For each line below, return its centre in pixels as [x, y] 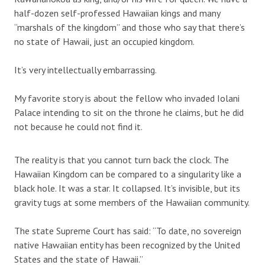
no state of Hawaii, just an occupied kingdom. [104, 41]
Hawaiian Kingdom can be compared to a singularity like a [128, 174]
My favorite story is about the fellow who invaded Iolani [127, 98]
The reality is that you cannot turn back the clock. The [122, 159]
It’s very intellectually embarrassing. [85, 70]
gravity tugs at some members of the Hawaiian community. [132, 202]
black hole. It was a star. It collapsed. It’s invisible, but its [127, 188]
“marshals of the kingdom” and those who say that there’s [130, 27]
